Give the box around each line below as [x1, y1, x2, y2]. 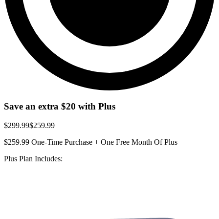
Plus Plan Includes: [4, 154, 63, 163]
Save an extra [4, 101, 61, 112]
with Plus [76, 101, 115, 112]
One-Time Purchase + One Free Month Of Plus [29, 137, 177, 146]
